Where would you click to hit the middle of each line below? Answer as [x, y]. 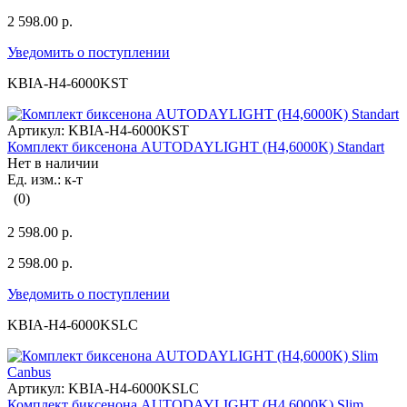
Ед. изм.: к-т [45, 180]
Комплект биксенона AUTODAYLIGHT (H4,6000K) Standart [196, 147]
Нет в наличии [53, 164]
